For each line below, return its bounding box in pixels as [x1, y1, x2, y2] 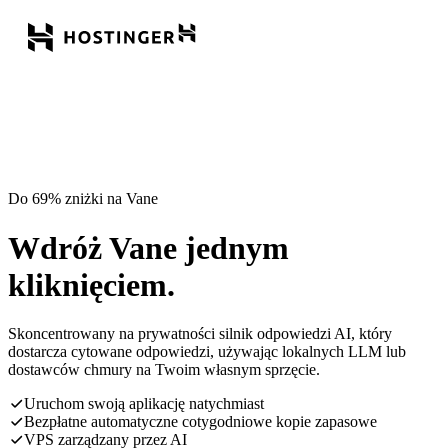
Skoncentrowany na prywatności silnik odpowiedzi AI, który [8, 325, 392, 343]
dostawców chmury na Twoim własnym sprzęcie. [8, 361, 320, 379]
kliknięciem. [8, 266, 175, 303]
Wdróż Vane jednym [8, 229, 289, 266]
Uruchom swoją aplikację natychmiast [24, 395, 264, 413]
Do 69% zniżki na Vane [8, 190, 158, 208]
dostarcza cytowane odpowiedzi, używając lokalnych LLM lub [8, 343, 406, 361]
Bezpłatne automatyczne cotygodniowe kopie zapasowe [24, 413, 377, 431]
